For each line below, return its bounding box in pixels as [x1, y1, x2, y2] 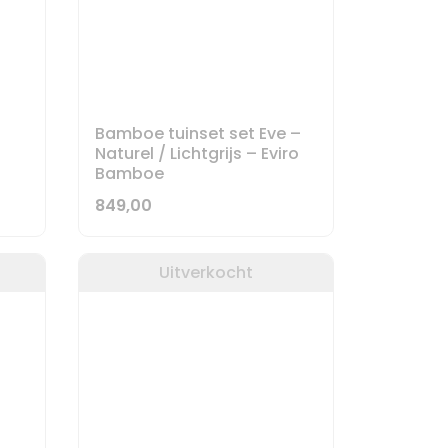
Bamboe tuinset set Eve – [95, 121, 302, 145]
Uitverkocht [159, 260, 254, 284]
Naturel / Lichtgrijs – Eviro [95, 141, 300, 165]
